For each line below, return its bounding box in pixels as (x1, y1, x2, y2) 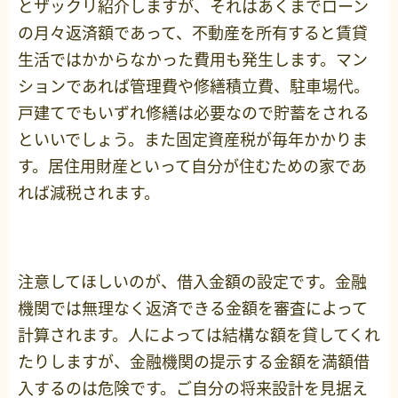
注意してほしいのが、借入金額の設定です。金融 (18, 269, 367, 294)
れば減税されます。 (18, 180, 160, 205)
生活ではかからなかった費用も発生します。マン (18, 47, 368, 72)
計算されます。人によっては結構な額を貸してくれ (18, 322, 380, 347)
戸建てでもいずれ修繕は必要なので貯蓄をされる (18, 100, 370, 125)
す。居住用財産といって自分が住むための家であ (18, 154, 367, 179)
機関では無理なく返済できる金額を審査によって (18, 296, 368, 321)
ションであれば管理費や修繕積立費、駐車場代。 (18, 74, 370, 99)
